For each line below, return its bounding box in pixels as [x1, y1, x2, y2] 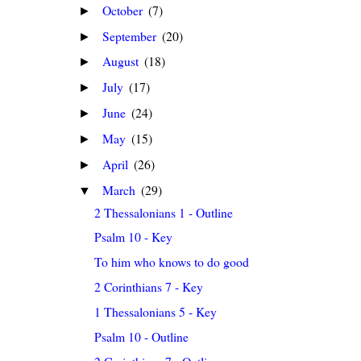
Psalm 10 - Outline [94, 327, 189, 345]
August [102, 52, 143, 70]
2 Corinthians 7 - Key [94, 278, 204, 296]
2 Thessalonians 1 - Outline [94, 203, 234, 221]
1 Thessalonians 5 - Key [94, 302, 218, 320]
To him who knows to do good [94, 253, 250, 271]
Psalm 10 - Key [94, 228, 173, 246]
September [102, 27, 160, 44]
